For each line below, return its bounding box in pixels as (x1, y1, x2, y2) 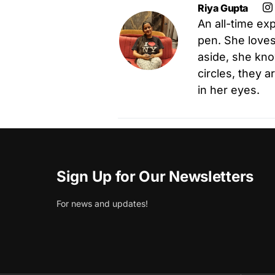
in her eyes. (198, 83, 260, 96)
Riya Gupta (198, 1, 248, 14)
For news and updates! (56, 198, 148, 209)
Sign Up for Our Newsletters (56, 168, 254, 185)
